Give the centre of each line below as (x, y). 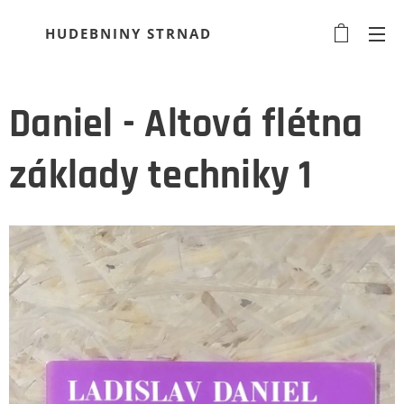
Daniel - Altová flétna (186, 124)
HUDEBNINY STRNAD (129, 33)
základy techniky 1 (161, 176)
